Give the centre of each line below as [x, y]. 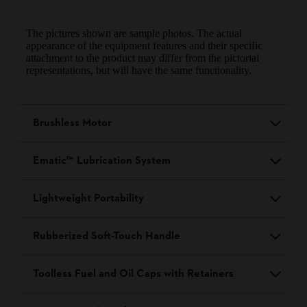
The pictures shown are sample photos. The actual [134, 34]
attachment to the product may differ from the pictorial [143, 58]
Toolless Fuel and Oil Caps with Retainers [133, 274]
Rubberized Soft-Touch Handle [107, 237]
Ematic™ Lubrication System [102, 161]
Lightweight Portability [88, 199]
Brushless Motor [72, 124]
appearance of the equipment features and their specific [144, 46]
